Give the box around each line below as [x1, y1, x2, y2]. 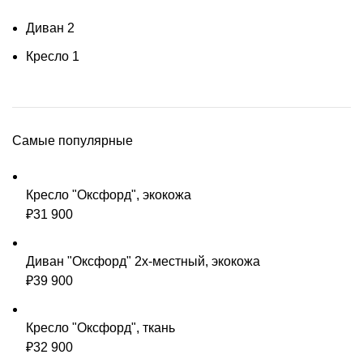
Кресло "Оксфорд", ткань [26, 321, 175, 335]
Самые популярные [12, 134, 133, 147]
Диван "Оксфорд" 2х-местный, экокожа [26, 254, 260, 268]
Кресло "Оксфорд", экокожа [26, 188, 191, 202]
